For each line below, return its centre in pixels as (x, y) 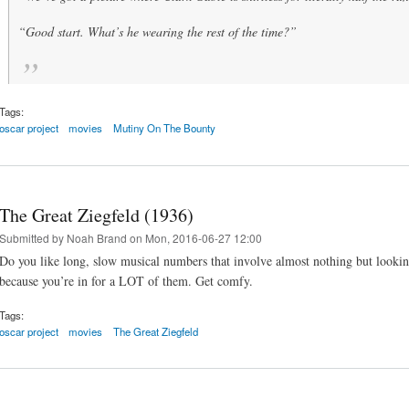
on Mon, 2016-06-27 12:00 (194, 237)
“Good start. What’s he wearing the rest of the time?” (157, 32)
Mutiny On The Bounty (164, 127)
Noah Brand (97, 237)
